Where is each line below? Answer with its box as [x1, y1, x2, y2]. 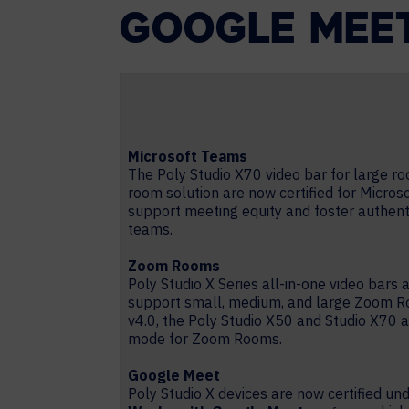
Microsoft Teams [128, 147, 247, 165]
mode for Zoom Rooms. [128, 330, 286, 348]
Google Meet [128, 366, 220, 384]
